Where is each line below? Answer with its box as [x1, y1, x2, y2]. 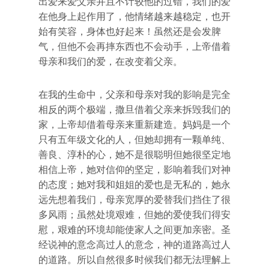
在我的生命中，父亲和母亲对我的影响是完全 [38, 89, 231, 100]
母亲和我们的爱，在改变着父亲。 [38, 56, 183, 67]
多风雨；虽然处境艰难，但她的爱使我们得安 [38, 209, 231, 220]
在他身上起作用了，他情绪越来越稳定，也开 [38, 11, 231, 22]
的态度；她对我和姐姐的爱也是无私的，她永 [38, 179, 231, 190]
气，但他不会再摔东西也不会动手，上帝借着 [38, 41, 231, 52]
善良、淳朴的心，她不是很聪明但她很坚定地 [38, 149, 231, 160]
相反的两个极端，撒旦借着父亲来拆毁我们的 [38, 104, 231, 115]
